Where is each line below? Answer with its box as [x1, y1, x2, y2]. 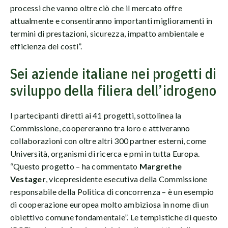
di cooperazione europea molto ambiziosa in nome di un [10, 199, 209, 210]
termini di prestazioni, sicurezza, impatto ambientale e [10, 28, 205, 39]
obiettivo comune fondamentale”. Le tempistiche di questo [10, 212, 218, 222]
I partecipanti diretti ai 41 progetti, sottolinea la [10, 110, 182, 121]
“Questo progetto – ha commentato [10, 161, 139, 172]
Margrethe [139, 161, 182, 172]
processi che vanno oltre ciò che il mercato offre [10, 3, 182, 13]
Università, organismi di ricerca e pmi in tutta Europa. [10, 149, 200, 159]
